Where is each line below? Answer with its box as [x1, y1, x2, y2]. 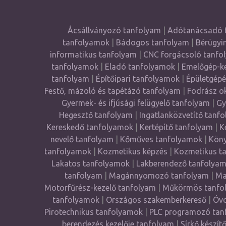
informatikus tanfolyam [50, 50, 139, 59]
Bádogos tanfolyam [116, 38, 189, 47]
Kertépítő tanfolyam [139, 123, 213, 132]
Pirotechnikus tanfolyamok [44, 207, 143, 216]
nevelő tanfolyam [50, 135, 114, 144]
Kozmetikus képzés [97, 147, 167, 156]
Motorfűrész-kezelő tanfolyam [44, 183, 156, 192]
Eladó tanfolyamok [104, 62, 175, 71]
